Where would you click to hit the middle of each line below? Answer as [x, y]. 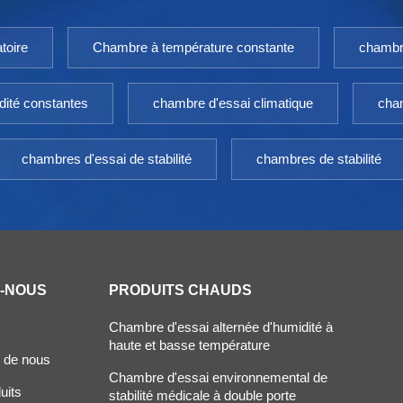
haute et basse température [189, 345]
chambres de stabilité [318, 159]
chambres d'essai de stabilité [107, 159]
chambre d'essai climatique [233, 103]
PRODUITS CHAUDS [180, 291]
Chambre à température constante [193, 48]
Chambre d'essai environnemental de [218, 378]
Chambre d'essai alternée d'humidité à [220, 327]
